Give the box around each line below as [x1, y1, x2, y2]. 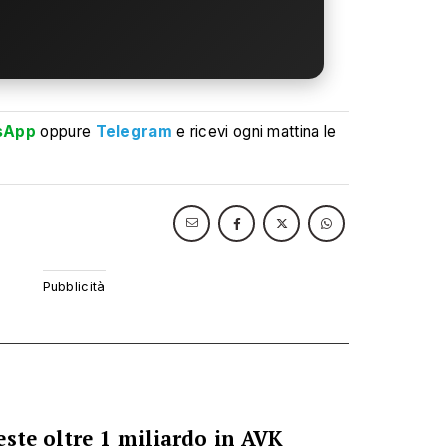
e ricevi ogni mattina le [176, 121, 337, 141]
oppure [36, 121, 96, 141]
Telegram [95, 121, 172, 141]
